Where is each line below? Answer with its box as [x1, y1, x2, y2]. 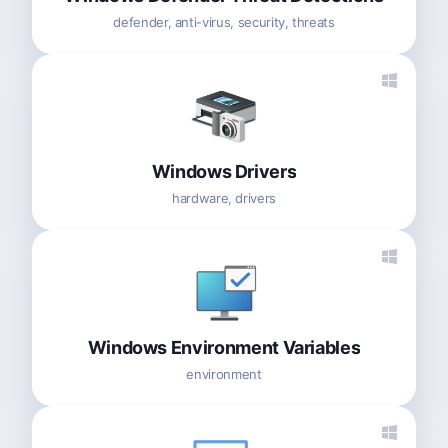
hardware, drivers [171, 189, 277, 206]
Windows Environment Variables [87, 336, 361, 358]
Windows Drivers [151, 160, 297, 182]
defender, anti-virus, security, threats [113, 13, 335, 30]
